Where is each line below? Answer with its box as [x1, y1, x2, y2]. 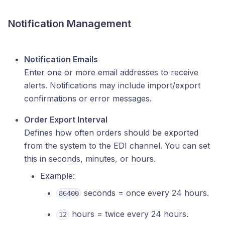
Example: [40, 171, 75, 181]
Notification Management [8, 18, 131, 30]
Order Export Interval [24, 115, 107, 125]
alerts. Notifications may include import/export [24, 80, 200, 91]
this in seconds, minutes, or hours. [24, 154, 156, 164]
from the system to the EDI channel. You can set [24, 141, 210, 151]
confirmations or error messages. [24, 93, 152, 104]
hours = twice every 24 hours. [69, 209, 188, 219]
